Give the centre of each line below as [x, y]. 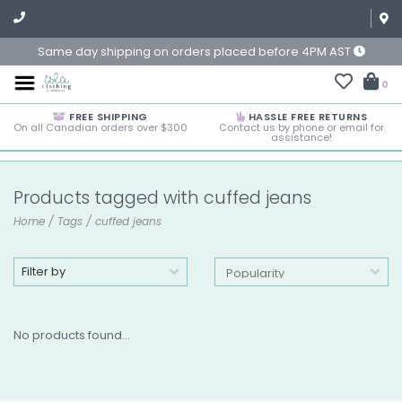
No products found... [72, 335]
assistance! [301, 137]
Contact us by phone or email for [301, 127]
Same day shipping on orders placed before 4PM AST [195, 52]
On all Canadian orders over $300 [100, 127]
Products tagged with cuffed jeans [162, 198]
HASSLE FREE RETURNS [306, 117]
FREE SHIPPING [107, 117]
